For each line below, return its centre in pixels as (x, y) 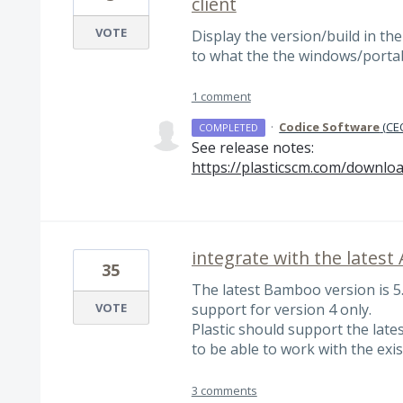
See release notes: (252, 148)
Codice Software (330, 127)
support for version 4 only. (281, 310)
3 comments (224, 390)
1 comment (221, 97)
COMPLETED (229, 128)
